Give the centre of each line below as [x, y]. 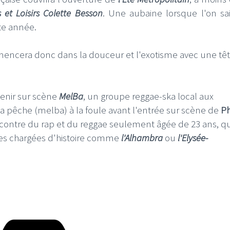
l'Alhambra [142, 137]
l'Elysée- [192, 137]
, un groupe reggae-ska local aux [148, 96]
